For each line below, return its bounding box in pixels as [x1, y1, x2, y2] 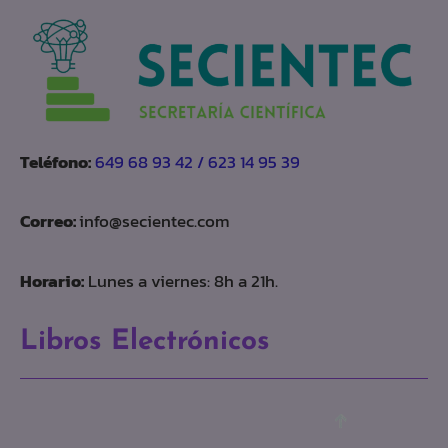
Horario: [20, 267, 84, 294]
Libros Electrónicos [20, 328, 270, 357]
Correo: [20, 208, 79, 235]
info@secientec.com [79, 208, 230, 235]
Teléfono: [20, 148, 91, 175]
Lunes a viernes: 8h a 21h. [84, 267, 278, 294]
